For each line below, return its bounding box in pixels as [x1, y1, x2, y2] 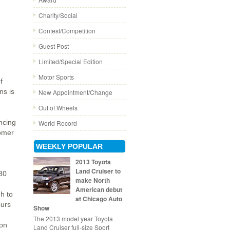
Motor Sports [39, 72, 74, 81]
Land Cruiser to [75, 166, 121, 176]
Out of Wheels [39, 103, 78, 112]
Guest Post [39, 42, 69, 50]
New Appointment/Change [39, 88, 112, 97]
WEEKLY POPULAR [36, 142, 103, 150]
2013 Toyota [75, 157, 111, 167]
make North [75, 176, 110, 185]
